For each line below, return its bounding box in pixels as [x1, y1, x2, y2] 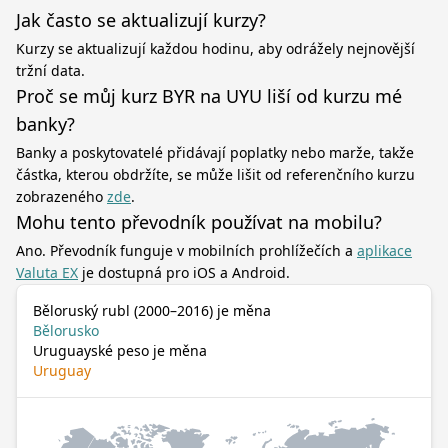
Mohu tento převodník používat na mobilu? [16, 210, 382, 234]
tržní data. [16, 61, 85, 80]
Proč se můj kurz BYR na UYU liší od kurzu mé [16, 84, 402, 108]
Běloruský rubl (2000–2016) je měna [33, 301, 271, 320]
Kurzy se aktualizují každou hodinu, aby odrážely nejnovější [16, 39, 415, 58]
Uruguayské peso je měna [33, 341, 207, 360]
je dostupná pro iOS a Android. [78, 263, 290, 282]
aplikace [357, 241, 412, 260]
